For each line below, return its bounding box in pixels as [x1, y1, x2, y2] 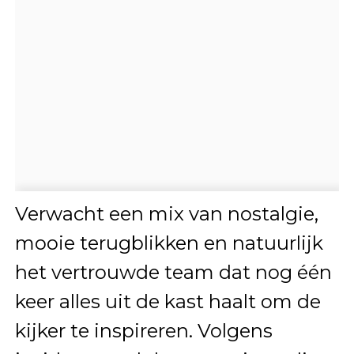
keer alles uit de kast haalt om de [14, 289, 321, 313]
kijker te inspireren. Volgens [14, 318, 273, 342]
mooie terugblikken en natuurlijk [14, 231, 323, 254]
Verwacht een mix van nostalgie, [14, 201, 318, 225]
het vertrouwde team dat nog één [14, 260, 332, 284]
